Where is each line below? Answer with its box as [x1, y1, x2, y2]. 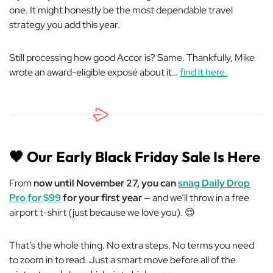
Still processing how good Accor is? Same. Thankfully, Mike [9, 51, 255, 65]
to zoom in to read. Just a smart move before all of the [9, 253, 236, 267]
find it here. [180, 66, 227, 79]
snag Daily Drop [178, 177, 250, 190]
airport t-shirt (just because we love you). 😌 [9, 206, 195, 219]
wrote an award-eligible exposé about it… [9, 66, 180, 79]
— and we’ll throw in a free [144, 191, 249, 205]
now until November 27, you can [34, 177, 178, 190]
